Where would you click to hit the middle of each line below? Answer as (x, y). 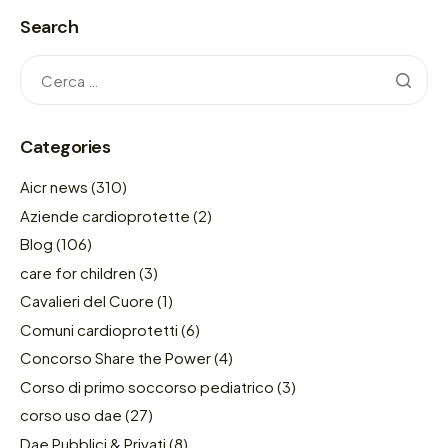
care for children (78, 272)
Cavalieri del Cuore (87, 301)
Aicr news (54, 187)
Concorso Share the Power (115, 358)
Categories (65, 147)
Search (49, 27)
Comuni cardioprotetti (99, 329)
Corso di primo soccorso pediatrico (147, 386)
